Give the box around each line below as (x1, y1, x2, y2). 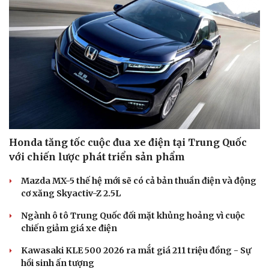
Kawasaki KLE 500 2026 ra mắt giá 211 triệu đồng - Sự (21, 244, 251, 256)
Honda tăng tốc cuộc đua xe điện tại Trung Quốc (9, 136, 247, 148)
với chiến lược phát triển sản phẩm (9, 150, 185, 163)
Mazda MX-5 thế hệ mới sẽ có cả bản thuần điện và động (21, 175, 256, 186)
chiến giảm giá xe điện (21, 222, 117, 234)
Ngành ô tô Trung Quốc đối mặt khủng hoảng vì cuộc (21, 210, 245, 221)
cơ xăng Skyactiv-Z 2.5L (21, 187, 121, 199)
